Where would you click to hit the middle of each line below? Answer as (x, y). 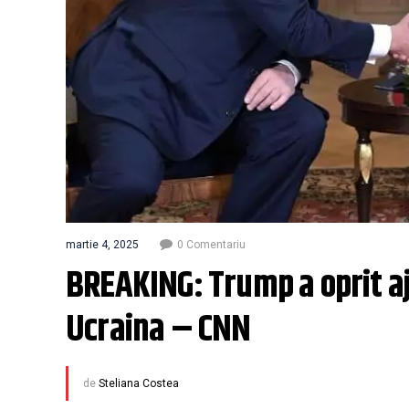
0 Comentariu (211, 245)
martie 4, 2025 (102, 245)
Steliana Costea (139, 384)
